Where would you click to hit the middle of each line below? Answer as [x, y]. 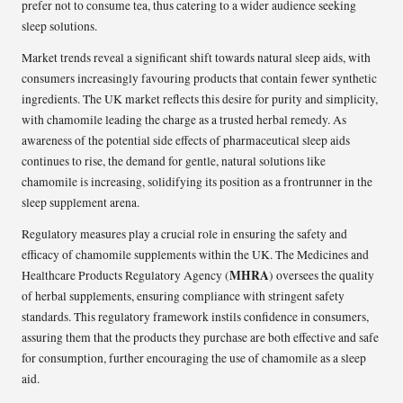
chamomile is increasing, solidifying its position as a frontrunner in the [197, 182]
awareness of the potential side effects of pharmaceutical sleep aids [186, 141]
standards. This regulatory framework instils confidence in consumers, [195, 317]
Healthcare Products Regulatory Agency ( [125, 276]
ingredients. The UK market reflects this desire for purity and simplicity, [200, 99]
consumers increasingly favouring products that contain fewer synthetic [199, 79]
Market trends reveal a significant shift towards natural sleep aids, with [196, 58]
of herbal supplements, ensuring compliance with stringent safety [183, 296]
